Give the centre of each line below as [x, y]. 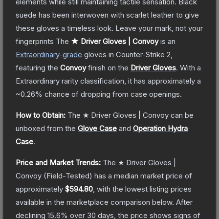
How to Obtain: [41, 115]
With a [189, 67]
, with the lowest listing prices [142, 189]
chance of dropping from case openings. [112, 94]
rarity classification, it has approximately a [130, 81]
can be [181, 115]
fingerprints [35, 41]
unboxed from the [46, 128]
